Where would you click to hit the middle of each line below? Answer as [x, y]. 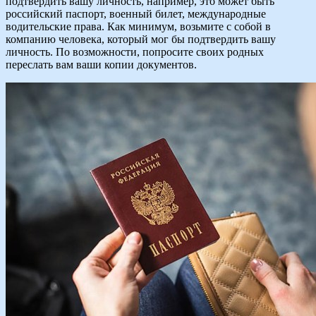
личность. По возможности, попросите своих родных [135, 52]
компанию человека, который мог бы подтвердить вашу [141, 39]
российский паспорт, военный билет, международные [136, 14]
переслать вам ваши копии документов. [101, 65]
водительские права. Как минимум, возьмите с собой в [138, 27]
